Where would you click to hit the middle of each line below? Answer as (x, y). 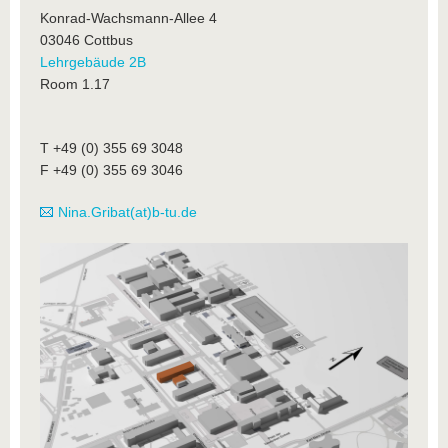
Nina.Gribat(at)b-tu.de (127, 212)
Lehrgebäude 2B (93, 62)
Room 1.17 (75, 84)
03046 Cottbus (86, 40)
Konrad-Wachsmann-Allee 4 (128, 18)
